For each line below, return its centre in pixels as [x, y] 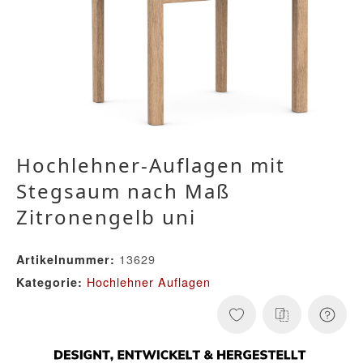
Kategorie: [51, 282]
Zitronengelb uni [106, 217]
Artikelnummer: [66, 260]
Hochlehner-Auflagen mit [151, 165]
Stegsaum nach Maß [123, 191]
